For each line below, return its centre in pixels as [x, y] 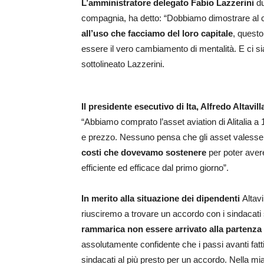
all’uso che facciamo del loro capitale [157, 34]
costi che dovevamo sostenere [144, 153]
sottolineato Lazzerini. [123, 64]
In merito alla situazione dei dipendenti [162, 199]
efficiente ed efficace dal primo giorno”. [155, 168]
